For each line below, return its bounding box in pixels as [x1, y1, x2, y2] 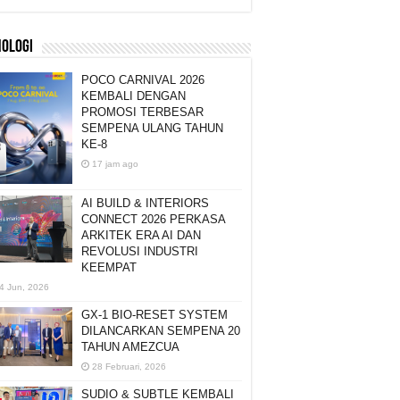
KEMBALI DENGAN [81, 88, 186, 103]
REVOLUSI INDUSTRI [81, 244, 198, 258]
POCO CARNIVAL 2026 [81, 72, 204, 87]
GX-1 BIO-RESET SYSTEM [81, 307, 228, 321]
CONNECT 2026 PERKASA [81, 212, 225, 226]
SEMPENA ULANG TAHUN [81, 121, 223, 135]
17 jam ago [92, 158, 138, 169]
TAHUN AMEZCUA [81, 339, 179, 354]
